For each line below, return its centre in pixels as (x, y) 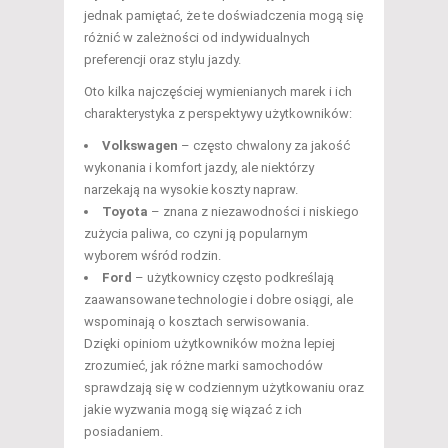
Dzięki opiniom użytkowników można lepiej (209, 344)
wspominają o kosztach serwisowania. (196, 322)
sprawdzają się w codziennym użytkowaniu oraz (224, 388)
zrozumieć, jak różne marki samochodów (203, 366)
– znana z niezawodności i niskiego (253, 212)
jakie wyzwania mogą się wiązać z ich (193, 410)
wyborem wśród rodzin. (152, 256)
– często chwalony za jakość (264, 146)
